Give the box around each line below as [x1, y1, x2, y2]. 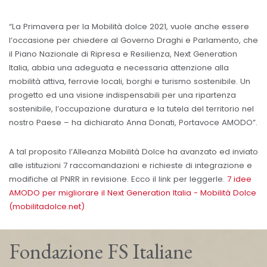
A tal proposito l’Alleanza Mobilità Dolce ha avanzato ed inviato [9, 146, 258, 158]
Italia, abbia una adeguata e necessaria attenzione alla [9, 61, 229, 73]
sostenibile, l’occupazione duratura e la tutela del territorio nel [9, 103, 254, 114]
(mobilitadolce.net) [9, 201, 85, 213]
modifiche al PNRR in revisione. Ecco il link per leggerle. [9, 173, 227, 185]
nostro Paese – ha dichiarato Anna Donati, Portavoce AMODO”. [9, 116, 257, 128]
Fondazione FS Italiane [9, 237, 193, 265]
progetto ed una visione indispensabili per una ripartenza [9, 89, 236, 101]
